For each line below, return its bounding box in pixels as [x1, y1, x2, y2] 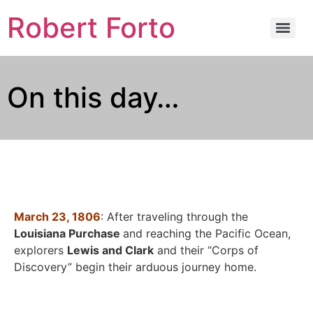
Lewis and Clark [67, 243, 154, 258]
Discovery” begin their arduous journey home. [14, 260, 256, 275]
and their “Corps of [154, 243, 259, 258]
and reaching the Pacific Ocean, [123, 226, 291, 241]
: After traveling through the [101, 210, 248, 224]
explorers [14, 243, 67, 258]
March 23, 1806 [14, 210, 101, 224]
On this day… [7, 80, 180, 115]
